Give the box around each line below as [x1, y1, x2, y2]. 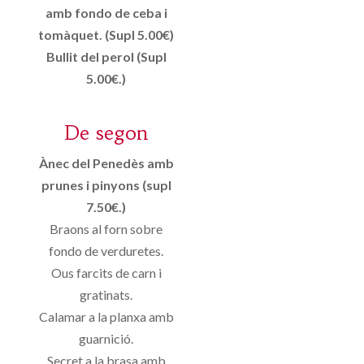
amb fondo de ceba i [45, 4, 167, 20]
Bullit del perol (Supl [45, 48, 167, 64]
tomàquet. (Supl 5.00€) [38, 26, 175, 42]
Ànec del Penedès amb [38, 154, 174, 171]
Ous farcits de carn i [50, 264, 162, 280]
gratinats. [80, 286, 133, 302]
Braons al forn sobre [50, 220, 163, 236]
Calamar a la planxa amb [38, 308, 174, 324]
